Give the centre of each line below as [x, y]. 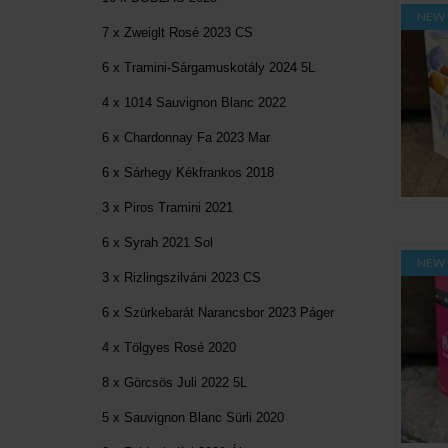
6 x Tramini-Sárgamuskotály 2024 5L [208, 67]
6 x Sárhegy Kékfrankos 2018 [188, 172]
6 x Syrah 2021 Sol [157, 242]
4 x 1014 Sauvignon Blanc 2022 [194, 102]
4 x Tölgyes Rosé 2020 [169, 347]
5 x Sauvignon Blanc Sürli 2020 [193, 417]
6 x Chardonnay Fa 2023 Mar [186, 137]
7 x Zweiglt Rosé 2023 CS [177, 32]
